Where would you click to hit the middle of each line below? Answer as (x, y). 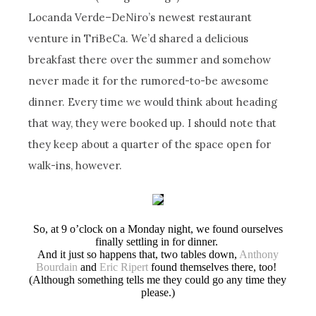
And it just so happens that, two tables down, (138, 254)
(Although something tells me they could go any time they (158, 279)
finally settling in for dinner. (158, 241)
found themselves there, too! (214, 267)
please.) (158, 292)
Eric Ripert (124, 267)
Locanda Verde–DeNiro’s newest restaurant (140, 17)
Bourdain (57, 267)
